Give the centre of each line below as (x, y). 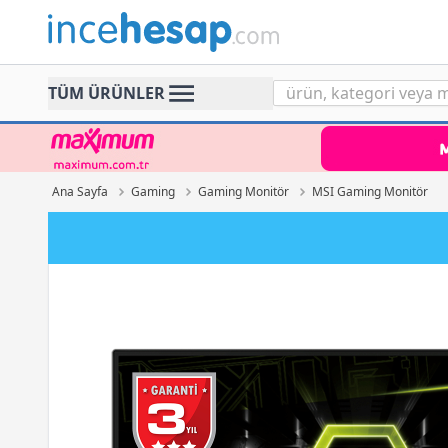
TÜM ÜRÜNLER (106, 93)
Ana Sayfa (80, 191)
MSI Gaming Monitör (370, 191)
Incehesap (86, 23)
